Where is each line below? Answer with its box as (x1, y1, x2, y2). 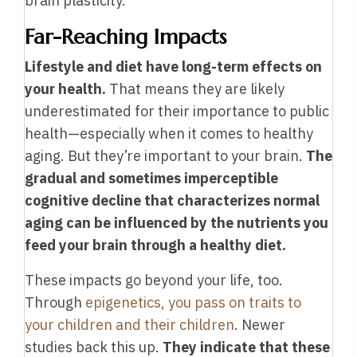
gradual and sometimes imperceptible (25, 169, 278, 188)
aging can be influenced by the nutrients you (25, 214, 328, 233)
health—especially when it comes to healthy (25, 124, 313, 143)
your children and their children (25, 316, 234, 335)
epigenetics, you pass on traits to (85, 293, 301, 312)
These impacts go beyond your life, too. (25, 271, 283, 290)
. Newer (234, 316, 285, 335)
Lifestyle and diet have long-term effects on (25, 57, 322, 76)
